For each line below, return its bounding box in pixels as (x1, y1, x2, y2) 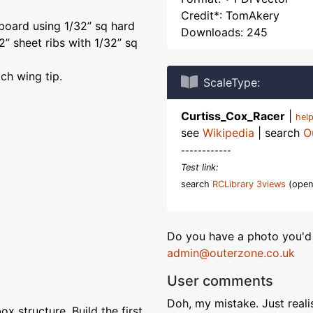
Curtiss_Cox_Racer (181, 109, 285, 123)
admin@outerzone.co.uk (167, 246, 295, 260)
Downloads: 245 (181, 25, 268, 39)
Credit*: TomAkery (181, 8, 279, 22)
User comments (167, 272, 273, 289)
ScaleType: (203, 75, 260, 89)
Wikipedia (203, 126, 254, 140)
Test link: (181, 162, 219, 173)
